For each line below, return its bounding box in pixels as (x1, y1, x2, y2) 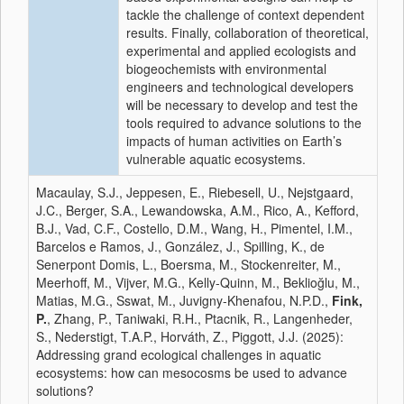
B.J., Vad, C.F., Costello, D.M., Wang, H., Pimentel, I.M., (36, 219, 353, 237)
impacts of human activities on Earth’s (126, 132, 342, 150)
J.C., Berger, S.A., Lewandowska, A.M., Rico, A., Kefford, (36, 201, 359, 219)
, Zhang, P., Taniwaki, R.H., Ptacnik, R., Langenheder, (47, 309, 353, 327)
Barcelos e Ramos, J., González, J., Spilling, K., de (36, 237, 325, 255)
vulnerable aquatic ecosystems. (126, 150, 306, 168)
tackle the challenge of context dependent (126, 5, 364, 23)
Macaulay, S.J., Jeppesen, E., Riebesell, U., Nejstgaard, (36, 183, 353, 201)
